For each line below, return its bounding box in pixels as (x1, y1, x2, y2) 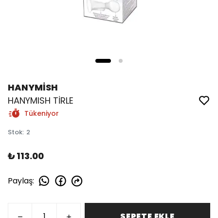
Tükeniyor (24, 109, 59, 118)
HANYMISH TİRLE (8, 94, 73, 107)
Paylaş (8, 175, 33, 186)
